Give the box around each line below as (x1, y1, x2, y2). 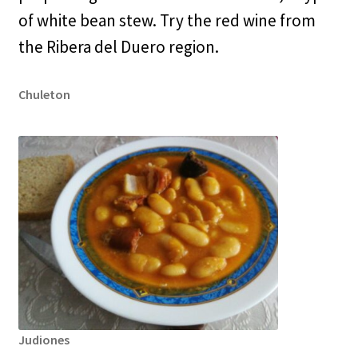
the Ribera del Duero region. (18, 36, 219, 58)
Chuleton (18, 86, 70, 103)
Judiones (18, 331, 70, 348)
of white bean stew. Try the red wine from (18, 10, 316, 32)
